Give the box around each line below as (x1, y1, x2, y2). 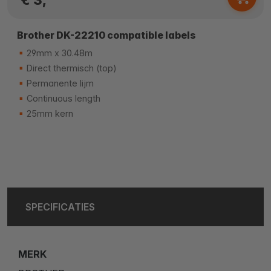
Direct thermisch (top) (24, 62, 117, 73)
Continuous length (24, 93, 100, 103)
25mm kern (24, 108, 73, 119)
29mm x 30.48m (24, 47, 93, 58)
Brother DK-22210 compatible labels (17, 28, 196, 41)
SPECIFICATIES (25, 200, 95, 213)
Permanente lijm (24, 77, 94, 88)
